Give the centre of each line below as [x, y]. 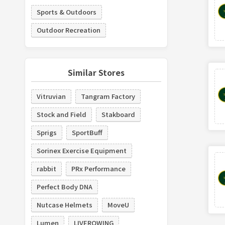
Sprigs [46, 132]
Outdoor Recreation [68, 30]
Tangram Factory [108, 96]
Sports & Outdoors [66, 12]
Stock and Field [61, 114]
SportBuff [87, 132]
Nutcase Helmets [64, 204]
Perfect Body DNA [64, 186]
